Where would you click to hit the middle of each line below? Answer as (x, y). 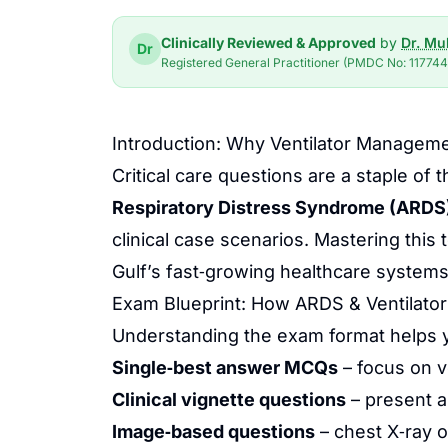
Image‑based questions (213, 431)
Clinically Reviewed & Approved (268, 42)
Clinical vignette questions (229, 399)
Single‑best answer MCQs (225, 367)
